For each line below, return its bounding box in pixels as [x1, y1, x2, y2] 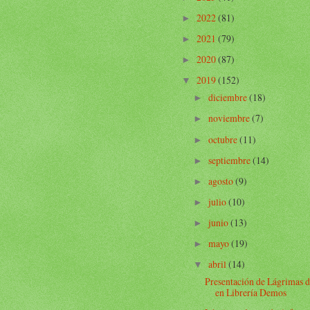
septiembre [208, 153, 253, 167]
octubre [208, 132, 239, 146]
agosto [208, 174, 235, 188]
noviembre [208, 111, 252, 125]
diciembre [208, 91, 249, 104]
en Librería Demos [215, 286, 287, 300]
